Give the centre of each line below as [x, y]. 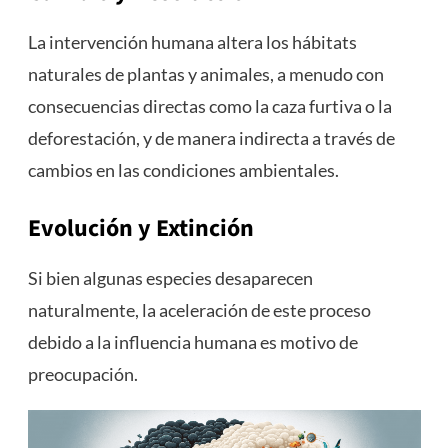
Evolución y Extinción [140, 229]
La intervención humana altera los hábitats [192, 42]
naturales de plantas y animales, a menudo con [205, 74]
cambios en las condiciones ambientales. [183, 170]
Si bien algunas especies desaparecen [170, 278]
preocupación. [82, 374]
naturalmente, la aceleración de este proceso [199, 310]
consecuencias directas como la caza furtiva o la [209, 106]
